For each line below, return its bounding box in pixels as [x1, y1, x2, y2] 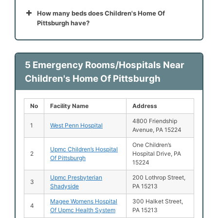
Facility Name [50, 102, 89, 109]
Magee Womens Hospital [50, 197, 117, 205]
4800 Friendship [132, 117, 177, 125]
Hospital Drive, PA [132, 149, 181, 157]
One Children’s [132, 141, 171, 148]
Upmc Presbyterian [50, 173, 102, 181]
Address [132, 102, 157, 109]
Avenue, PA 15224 [132, 126, 182, 133]
